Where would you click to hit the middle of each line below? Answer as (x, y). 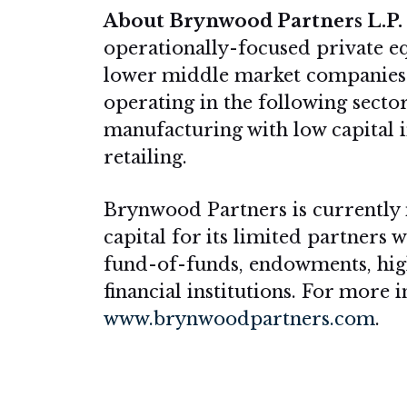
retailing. (145, 157)
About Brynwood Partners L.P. (253, 21)
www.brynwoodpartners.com (239, 319)
